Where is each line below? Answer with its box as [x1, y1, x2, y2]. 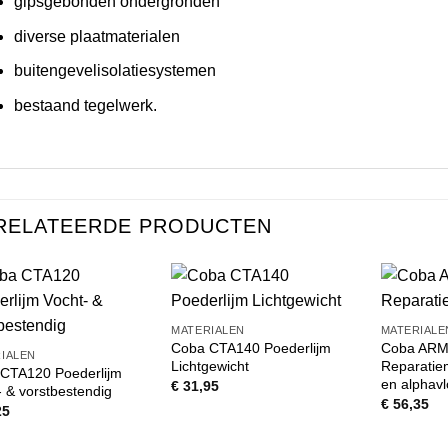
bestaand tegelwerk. [14, 96, 158, 114]
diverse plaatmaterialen [14, 27, 181, 45]
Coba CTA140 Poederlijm [171, 340, 332, 357]
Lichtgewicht [171, 358, 250, 375]
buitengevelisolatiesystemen [14, 62, 217, 80]
